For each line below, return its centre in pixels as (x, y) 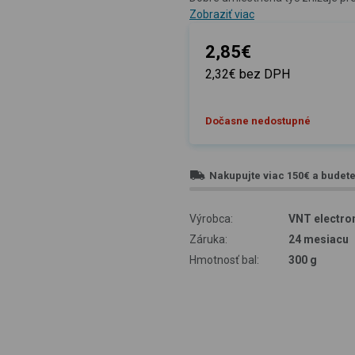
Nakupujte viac (247, 175)
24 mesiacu (318, 239)
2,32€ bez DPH (248, 74)
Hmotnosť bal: (224, 260)
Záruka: (208, 239)
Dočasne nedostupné (258, 120)
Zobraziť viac (222, 14)
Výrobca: (211, 218)
